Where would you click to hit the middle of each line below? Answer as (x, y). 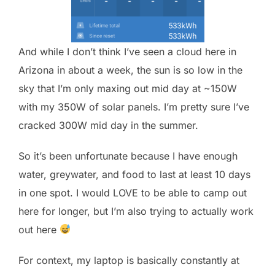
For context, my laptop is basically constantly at (129, 260)
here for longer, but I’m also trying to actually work (136, 211)
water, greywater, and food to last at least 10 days (134, 174)
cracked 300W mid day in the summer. (108, 125)
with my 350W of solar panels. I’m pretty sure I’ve (134, 107)
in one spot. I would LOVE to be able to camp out (133, 192)
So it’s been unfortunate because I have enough (128, 156)
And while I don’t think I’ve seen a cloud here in (127, 51)
